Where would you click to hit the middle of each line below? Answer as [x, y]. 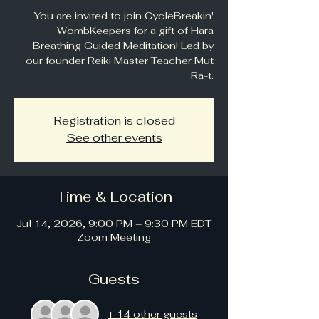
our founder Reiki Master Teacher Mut [120, 61]
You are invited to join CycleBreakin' [124, 16]
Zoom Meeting [114, 237]
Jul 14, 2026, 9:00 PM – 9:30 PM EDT [114, 224]
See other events [114, 138]
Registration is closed [114, 121]
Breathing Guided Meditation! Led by [123, 46]
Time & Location [114, 197]
